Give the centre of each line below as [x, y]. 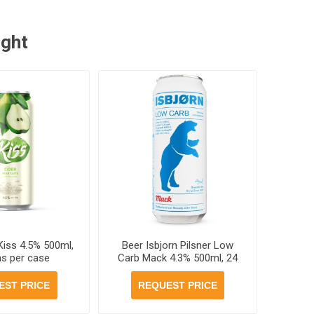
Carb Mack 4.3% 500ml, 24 [178, 258]
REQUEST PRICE [178, 285]
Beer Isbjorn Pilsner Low [178, 245]
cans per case [178, 270]
